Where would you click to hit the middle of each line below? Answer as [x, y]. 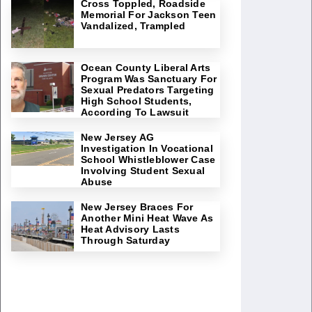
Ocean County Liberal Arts [146, 68]
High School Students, [136, 101]
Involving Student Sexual [143, 171]
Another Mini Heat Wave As [147, 218]
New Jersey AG [118, 137]
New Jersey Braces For [137, 207]
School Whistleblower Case [148, 159]
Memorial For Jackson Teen [149, 15]
